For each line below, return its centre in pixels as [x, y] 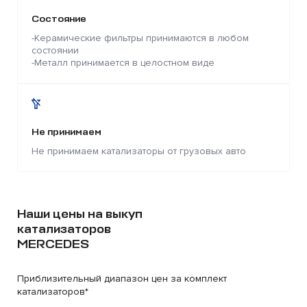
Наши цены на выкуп [80, 214]
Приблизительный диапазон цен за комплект [122, 279]
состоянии [55, 50]
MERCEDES [53, 244]
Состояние [59, 19]
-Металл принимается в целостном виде [123, 63]
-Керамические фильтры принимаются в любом [140, 38]
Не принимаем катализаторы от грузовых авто [139, 151]
